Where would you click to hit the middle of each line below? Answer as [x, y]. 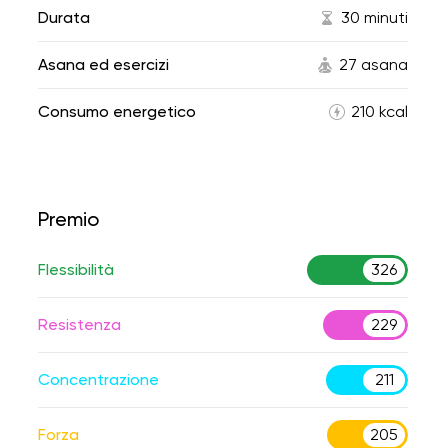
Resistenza [79, 324]
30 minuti [374, 17]
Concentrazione [98, 379]
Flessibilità [76, 269]
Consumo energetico [117, 111]
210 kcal [379, 111]
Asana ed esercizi [103, 64]
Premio [68, 219]
